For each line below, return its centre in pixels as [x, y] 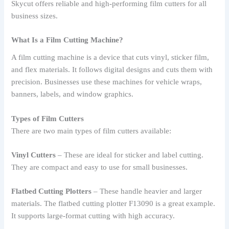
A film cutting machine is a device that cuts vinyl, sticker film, [110, 58]
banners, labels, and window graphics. [73, 94]
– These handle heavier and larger [147, 191]
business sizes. [35, 16]
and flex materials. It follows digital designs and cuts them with [112, 70]
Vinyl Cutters [34, 155]
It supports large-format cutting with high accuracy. [93, 216]
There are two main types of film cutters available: [91, 131]
